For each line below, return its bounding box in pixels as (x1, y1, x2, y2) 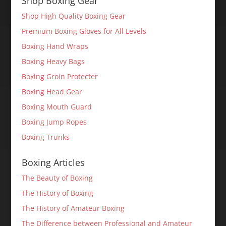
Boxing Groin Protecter (21, 72, 98, 81)
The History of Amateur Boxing (21, 203, 125, 213)
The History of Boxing (21, 188, 93, 198)
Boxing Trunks (21, 132, 70, 142)
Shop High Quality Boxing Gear (21, 11, 126, 21)
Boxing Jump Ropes (21, 117, 87, 127)
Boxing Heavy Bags (21, 56, 85, 66)
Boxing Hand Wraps (21, 41, 88, 51)
